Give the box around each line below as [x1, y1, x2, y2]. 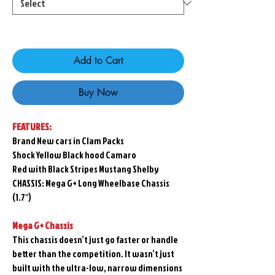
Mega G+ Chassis [12, 219, 73, 233]
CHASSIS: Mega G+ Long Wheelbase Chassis [12, 177, 169, 190]
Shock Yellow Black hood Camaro [12, 149, 136, 162]
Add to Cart [73, 54, 123, 68]
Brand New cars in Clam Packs [12, 134, 124, 148]
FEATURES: [12, 120, 52, 134]
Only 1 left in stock [12, 22, 82, 34]
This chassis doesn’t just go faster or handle [12, 233, 178, 247]
